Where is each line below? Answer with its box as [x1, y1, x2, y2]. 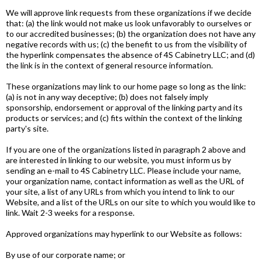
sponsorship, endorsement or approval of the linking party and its [6, 102, 243, 112]
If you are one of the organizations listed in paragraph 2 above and [6, 144, 246, 154]
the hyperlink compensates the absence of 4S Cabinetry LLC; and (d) [6, 50, 255, 60]
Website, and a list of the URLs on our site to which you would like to [6, 197, 256, 207]
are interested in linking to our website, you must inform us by [6, 155, 231, 165]
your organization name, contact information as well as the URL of [6, 176, 244, 186]
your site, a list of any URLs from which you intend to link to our [6, 187, 235, 196]
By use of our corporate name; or [6, 250, 125, 260]
